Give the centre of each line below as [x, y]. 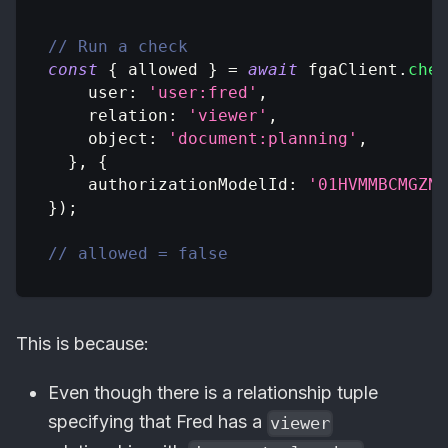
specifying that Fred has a [157, 422]
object [118, 139]
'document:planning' [263, 139]
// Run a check [118, 47]
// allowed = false [138, 254]
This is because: [82, 344]
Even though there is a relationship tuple [213, 393]
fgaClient [348, 70]
